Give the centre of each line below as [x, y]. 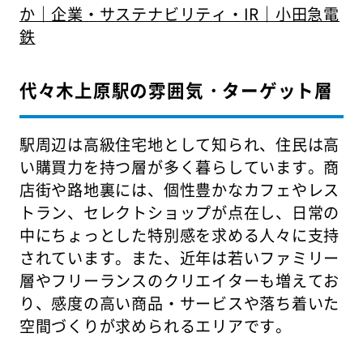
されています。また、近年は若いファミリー [179, 257]
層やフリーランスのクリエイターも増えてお [179, 280]
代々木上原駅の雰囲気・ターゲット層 [176, 89]
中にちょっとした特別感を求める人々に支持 [179, 235]
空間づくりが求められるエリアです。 [155, 325]
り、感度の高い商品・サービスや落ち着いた [179, 303]
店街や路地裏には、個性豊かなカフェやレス [179, 189]
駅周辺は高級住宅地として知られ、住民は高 [179, 144]
